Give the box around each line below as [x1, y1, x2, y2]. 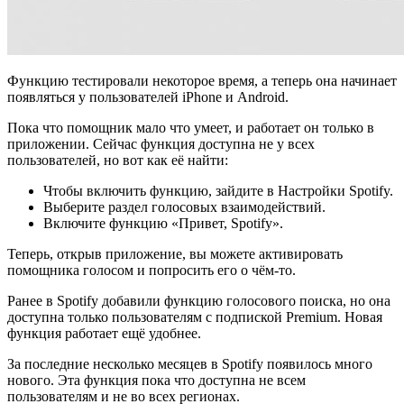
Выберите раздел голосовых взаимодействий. [43, 199, 326, 216]
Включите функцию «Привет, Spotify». [43, 216, 283, 232]
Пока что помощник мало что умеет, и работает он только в [7, 120, 374, 136]
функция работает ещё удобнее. [7, 326, 201, 342]
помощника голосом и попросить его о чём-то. [7, 262, 296, 279]
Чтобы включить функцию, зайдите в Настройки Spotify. [43, 183, 393, 199]
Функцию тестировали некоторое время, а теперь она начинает [7, 73, 397, 89]
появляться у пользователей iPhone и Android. [7, 89, 289, 106]
